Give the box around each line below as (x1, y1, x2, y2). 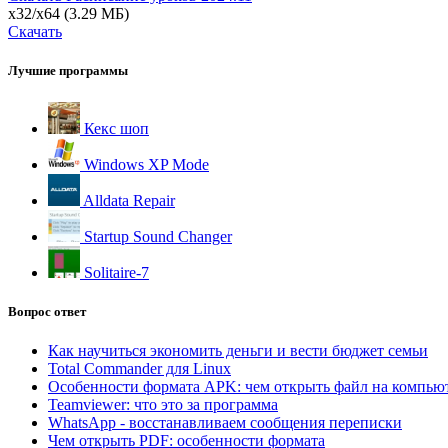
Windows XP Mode (80, 155, 209, 173)
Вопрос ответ (8, 303, 86, 319)
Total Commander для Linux (48, 359, 231, 377)
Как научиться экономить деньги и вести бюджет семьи (48, 341, 428, 359)
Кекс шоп (80, 119, 149, 137)
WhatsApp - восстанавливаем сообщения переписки (48, 413, 402, 431)
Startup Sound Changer (80, 227, 232, 245)
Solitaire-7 (80, 263, 149, 281)
